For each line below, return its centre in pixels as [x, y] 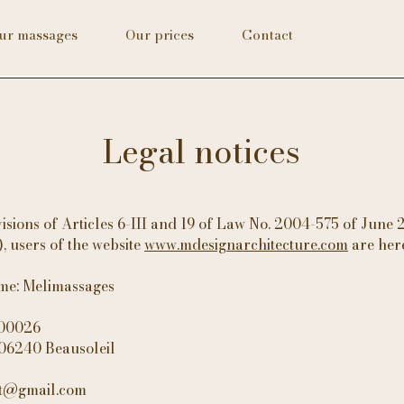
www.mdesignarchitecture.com [246, 244]
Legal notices [202, 151]
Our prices [159, 35]
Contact [267, 35]
